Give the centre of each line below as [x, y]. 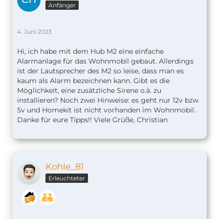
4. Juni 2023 [34, 32]
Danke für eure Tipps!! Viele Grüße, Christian [92, 120]
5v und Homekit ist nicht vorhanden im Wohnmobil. [106, 110]
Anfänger [62, 5]
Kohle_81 [65, 167]
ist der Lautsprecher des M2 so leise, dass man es [100, 71]
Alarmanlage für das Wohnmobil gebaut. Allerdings [105, 61]
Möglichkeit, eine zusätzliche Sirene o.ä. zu [89, 91]
